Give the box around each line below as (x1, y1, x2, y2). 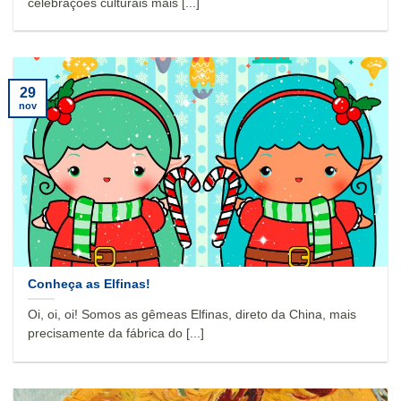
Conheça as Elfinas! (28, 277, 151, 291)
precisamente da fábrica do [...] (28, 327, 205, 341)
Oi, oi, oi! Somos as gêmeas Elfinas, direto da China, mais (28, 308, 357, 322)
